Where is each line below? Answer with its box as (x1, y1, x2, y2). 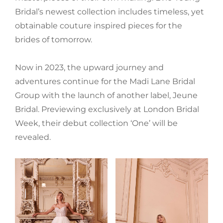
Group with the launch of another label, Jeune (15, 91, 198, 101)
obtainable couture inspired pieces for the (15, 21, 182, 31)
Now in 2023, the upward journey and (15, 63, 164, 73)
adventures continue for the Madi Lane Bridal (15, 77, 195, 87)
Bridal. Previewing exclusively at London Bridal (15, 105, 199, 114)
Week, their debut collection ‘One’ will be (15, 118, 178, 128)
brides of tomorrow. (15, 35, 92, 45)
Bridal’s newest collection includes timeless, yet (15, 7, 204, 17)
